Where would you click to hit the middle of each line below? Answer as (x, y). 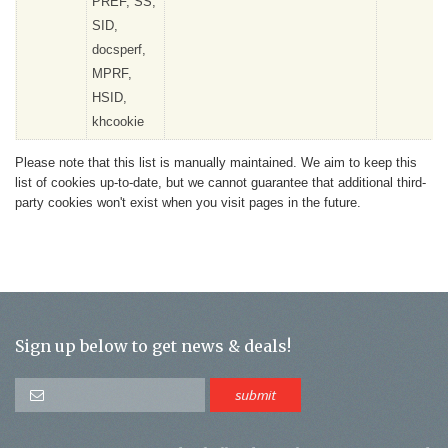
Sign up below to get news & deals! (153, 345)
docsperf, (119, 49)
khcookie (118, 121)
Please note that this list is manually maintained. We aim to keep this (216, 162)
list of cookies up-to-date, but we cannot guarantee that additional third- (220, 182)
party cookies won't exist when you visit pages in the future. (188, 202)
